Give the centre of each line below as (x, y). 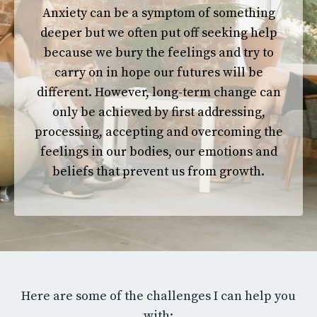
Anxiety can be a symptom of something (158, 13)
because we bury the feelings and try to (158, 53)
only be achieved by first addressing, (158, 112)
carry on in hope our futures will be (158, 73)
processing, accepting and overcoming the (158, 132)
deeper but (74, 33)
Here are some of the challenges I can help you (158, 296)
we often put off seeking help (192, 33)
